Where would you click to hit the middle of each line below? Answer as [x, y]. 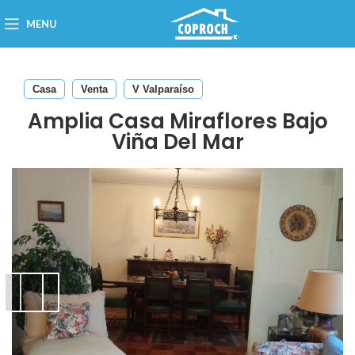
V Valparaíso [163, 89]
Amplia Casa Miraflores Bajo [177, 121]
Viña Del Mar [177, 142]
